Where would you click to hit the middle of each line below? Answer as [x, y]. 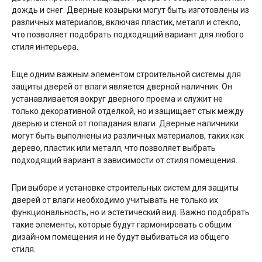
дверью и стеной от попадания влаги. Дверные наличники [125, 123]
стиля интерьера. [45, 46]
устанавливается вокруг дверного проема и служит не [117, 99]
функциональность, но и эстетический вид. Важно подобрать [131, 212]
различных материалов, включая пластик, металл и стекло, [126, 22]
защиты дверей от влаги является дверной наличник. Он [122, 86]
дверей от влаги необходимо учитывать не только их [115, 200]
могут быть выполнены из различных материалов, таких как [128, 135]
